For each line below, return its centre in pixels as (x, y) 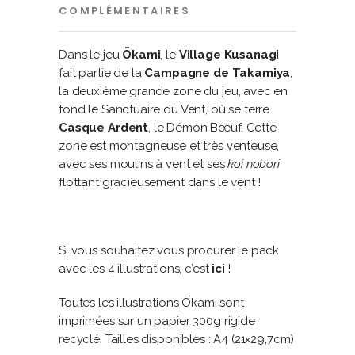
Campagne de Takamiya (218, 73)
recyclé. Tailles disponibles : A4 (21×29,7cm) (177, 339)
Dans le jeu (91, 55)
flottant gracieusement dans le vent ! (160, 182)
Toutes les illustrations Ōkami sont (151, 303)
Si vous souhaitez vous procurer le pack (169, 250)
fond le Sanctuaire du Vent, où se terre (164, 109)
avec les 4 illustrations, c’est (136, 269)
